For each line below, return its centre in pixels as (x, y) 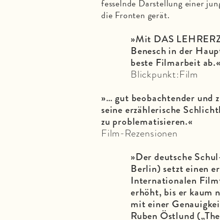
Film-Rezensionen (139, 133)
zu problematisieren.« (147, 121)
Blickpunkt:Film (164, 74)
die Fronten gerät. (136, 15)
